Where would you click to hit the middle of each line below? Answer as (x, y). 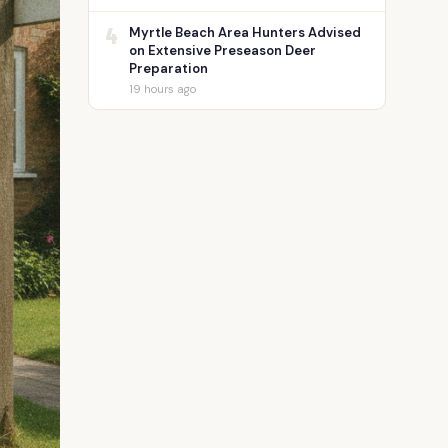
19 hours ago (162, 89)
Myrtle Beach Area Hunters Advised (245, 32)
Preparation (168, 68)
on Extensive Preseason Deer (222, 50)
